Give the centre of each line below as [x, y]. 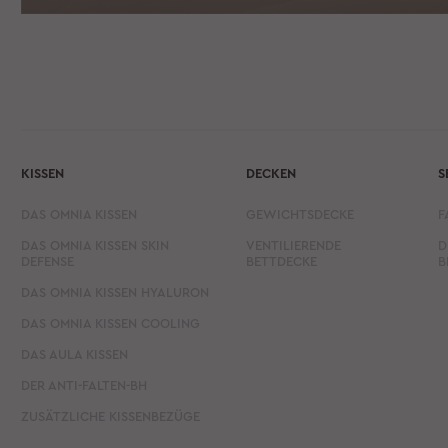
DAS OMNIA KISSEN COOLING [111, 323]
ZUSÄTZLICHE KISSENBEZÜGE [111, 416]
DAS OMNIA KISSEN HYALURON [115, 292]
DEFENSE [48, 261]
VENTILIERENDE [294, 245]
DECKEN [271, 173]
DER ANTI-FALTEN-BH [84, 385]
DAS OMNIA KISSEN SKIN [95, 245]
